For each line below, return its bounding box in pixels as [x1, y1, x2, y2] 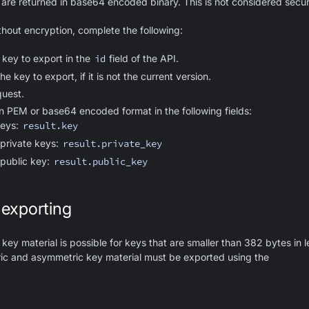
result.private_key [62, 137, 162, 150]
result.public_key [53, 155, 148, 168]
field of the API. [106, 52, 179, 64]
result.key [22, 119, 78, 132]
